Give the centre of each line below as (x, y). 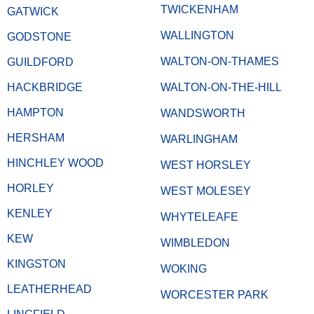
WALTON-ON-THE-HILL (221, 87)
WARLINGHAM (199, 139)
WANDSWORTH (203, 113)
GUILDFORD (40, 62)
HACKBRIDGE (45, 87)
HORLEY (30, 188)
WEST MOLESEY (206, 191)
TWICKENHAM (199, 9)
